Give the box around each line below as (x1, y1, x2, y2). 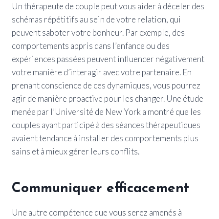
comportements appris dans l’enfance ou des (12, 40, 170, 51)
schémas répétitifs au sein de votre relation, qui (12, 14, 181, 24)
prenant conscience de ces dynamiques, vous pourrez (12, 80, 200, 90)
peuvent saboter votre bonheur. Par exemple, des (12, 27, 185, 38)
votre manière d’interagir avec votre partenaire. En (12, 66, 192, 77)
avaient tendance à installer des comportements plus (12, 132, 198, 143)
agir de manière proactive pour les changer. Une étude (12, 93, 203, 104)
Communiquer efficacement (12, 181, 189, 196)
